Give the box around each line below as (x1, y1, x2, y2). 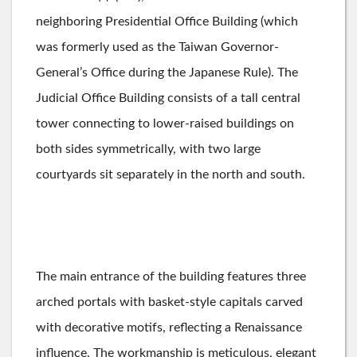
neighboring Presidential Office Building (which (36, 15, 298, 28)
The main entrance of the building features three (36, 270, 306, 283)
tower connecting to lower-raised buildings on (36, 117, 294, 130)
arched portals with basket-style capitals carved (36, 296, 303, 308)
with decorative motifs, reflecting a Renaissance (36, 321, 302, 334)
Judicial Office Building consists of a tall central (36, 92, 300, 104)
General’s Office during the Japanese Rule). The (36, 66, 298, 79)
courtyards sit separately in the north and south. (36, 168, 305, 181)
